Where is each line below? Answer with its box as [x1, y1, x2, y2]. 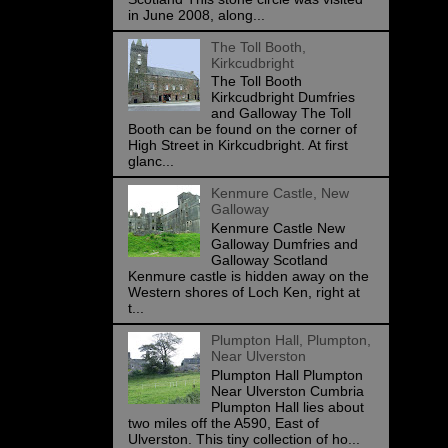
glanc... [128, 153, 174, 170]
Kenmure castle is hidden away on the [128, 268, 369, 285]
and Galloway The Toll [210, 105, 351, 122]
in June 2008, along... [128, 6, 265, 23]
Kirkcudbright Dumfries [210, 89, 355, 106]
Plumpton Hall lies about [210, 398, 364, 415]
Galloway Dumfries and [210, 236, 358, 253]
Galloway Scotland [210, 252, 328, 269]
